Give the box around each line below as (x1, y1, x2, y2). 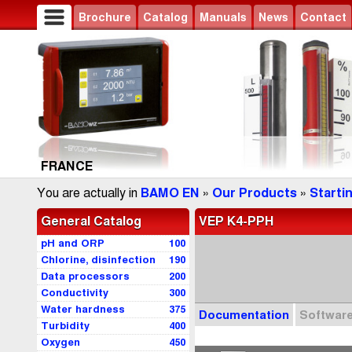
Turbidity (41, 320, 90, 332)
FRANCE (41, 159, 93, 174)
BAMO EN (141, 186, 200, 200)
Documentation (199, 308, 289, 322)
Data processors (41, 270, 130, 283)
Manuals (200, 11, 247, 24)
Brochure (79, 11, 131, 24)
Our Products (212, 186, 297, 200)
